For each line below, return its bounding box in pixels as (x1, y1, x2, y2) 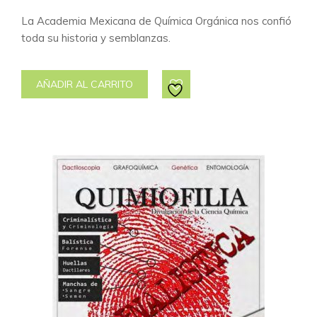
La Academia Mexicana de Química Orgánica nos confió (21, 14, 292, 28)
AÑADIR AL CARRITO (36, 78, 133, 91)
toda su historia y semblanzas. (21, 31, 171, 45)
